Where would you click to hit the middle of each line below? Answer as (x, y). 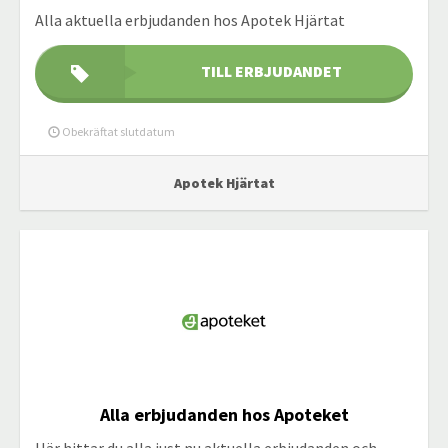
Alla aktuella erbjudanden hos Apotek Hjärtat (190, 20)
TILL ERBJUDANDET (271, 71)
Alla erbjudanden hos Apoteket (224, 414)
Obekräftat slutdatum (117, 131)
